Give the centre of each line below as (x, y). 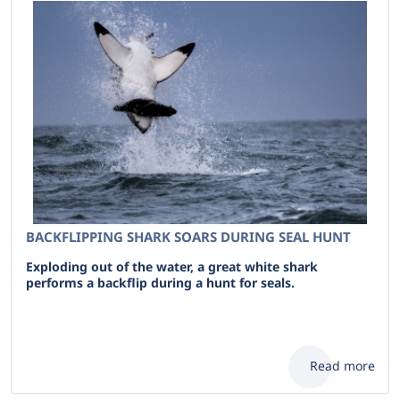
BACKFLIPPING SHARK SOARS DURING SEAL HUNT (188, 237)
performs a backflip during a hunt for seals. (160, 283)
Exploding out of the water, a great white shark (172, 267)
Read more (342, 366)
